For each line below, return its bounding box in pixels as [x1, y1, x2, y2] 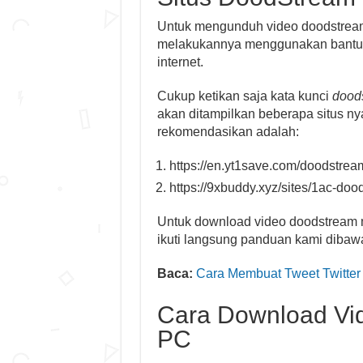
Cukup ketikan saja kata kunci [156, 89, 332, 103]
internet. [156, 55, 203, 69]
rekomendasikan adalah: [156, 125, 299, 139]
